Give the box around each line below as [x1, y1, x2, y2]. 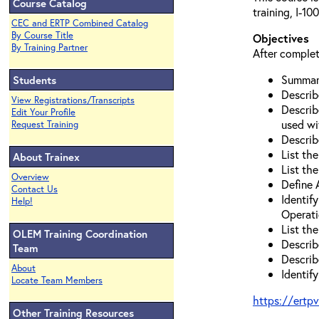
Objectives [253, 31, 309, 46]
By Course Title [11, 29, 73, 41]
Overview [11, 171, 49, 183]
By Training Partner [11, 41, 88, 53]
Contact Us [11, 183, 58, 195]
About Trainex [13, 150, 80, 164]
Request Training [11, 118, 78, 130]
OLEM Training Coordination [13, 226, 147, 241]
